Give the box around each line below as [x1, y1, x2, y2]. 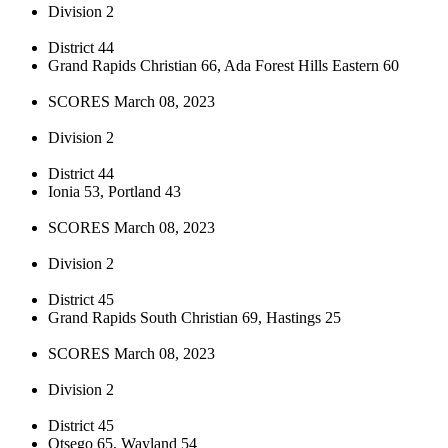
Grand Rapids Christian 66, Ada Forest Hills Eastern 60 [48, 56, 399, 74]
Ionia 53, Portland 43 [48, 182, 181, 200]
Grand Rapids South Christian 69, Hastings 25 [48, 308, 341, 326]
